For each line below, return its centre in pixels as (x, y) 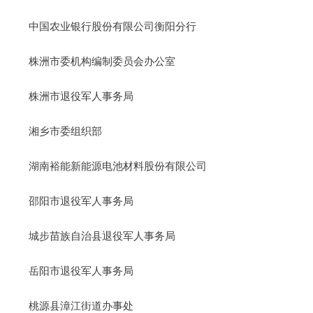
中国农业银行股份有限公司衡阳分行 (112, 26)
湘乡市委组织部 (65, 131)
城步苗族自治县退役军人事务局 (102, 235)
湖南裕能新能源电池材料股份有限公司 (117, 166)
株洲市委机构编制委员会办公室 (102, 61)
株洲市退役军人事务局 (81, 96)
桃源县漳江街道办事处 (81, 305)
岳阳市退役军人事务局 (81, 270)
